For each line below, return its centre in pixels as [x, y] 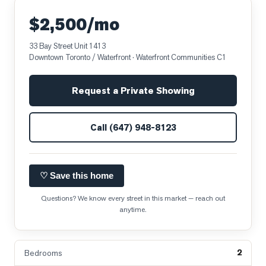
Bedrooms [43, 253]
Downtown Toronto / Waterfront [80, 57]
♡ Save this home [77, 175]
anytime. [133, 210]
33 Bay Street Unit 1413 [67, 46]
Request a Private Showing [133, 91]
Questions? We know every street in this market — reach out [133, 198]
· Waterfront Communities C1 [178, 57]
